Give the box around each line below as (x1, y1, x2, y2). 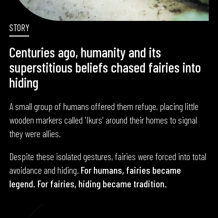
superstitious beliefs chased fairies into (9, 58, 201, 76)
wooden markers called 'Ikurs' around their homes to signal (9, 113, 198, 126)
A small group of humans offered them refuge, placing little (9, 100, 199, 112)
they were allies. (9, 127, 61, 139)
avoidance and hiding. (9, 163, 79, 176)
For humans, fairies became (79, 163, 182, 176)
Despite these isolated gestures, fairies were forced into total (9, 150, 207, 162)
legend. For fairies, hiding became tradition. (9, 177, 167, 189)
